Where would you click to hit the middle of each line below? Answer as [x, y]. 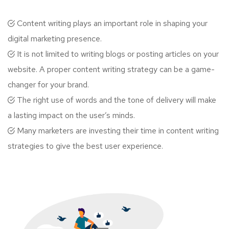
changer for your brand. [48, 85]
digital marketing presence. [55, 39]
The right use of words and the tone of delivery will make [116, 100]
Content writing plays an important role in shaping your [111, 23]
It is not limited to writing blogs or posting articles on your [117, 54]
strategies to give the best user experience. [85, 146]
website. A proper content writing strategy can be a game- [111, 69]
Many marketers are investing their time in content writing [117, 131]
